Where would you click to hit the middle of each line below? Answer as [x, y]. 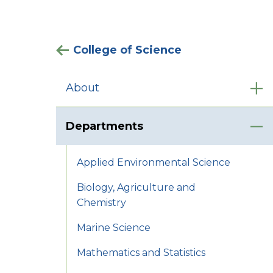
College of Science [128, 50]
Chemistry [102, 203]
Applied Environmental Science [154, 163]
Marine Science [114, 228]
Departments [105, 126]
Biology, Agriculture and [136, 188]
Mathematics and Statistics [141, 253]
